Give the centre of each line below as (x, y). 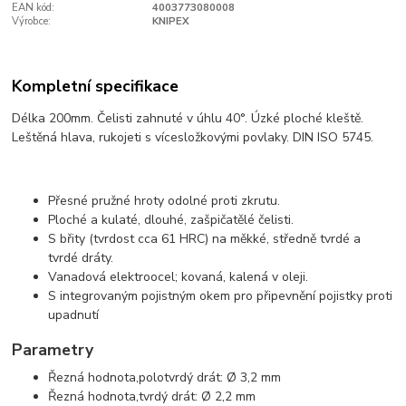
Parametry (53, 350)
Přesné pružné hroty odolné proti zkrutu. (164, 200)
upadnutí (74, 314)
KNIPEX (170, 21)
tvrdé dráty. (81, 257)
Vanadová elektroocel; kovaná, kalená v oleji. (179, 276)
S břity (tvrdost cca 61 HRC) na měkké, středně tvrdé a (205, 238)
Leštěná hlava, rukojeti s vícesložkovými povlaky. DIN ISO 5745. (193, 137)
